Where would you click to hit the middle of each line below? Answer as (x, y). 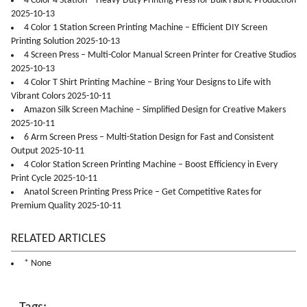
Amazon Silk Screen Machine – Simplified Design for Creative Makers (155, 110)
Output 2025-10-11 (48, 151)
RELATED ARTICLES (58, 239)
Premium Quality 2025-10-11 (66, 206)
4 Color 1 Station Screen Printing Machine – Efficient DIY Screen (146, 28)
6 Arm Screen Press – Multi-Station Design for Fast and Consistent (149, 138)
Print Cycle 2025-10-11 (54, 179)
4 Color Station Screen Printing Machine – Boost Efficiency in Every (151, 165)
